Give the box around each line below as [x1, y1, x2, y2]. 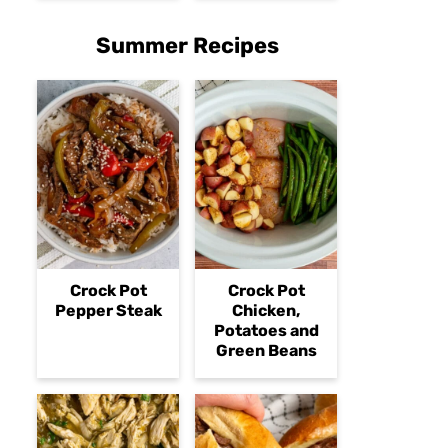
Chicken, [232, 301, 300, 321]
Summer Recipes [95, 32, 279, 60]
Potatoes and [213, 321, 319, 341]
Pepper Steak [54, 301, 162, 321]
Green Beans [215, 341, 317, 361]
